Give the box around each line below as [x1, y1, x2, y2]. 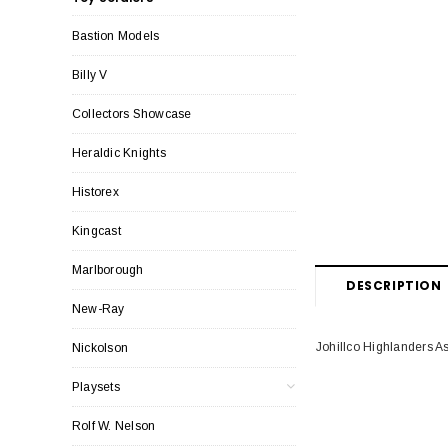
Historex [72, 184, 119, 199]
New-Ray [72, 301, 125, 316]
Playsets [72, 379, 120, 394]
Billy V [72, 67, 108, 82]
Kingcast [72, 223, 121, 238]
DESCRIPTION [346, 276, 442, 294]
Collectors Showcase [72, 106, 192, 121]
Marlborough [72, 262, 144, 277]
